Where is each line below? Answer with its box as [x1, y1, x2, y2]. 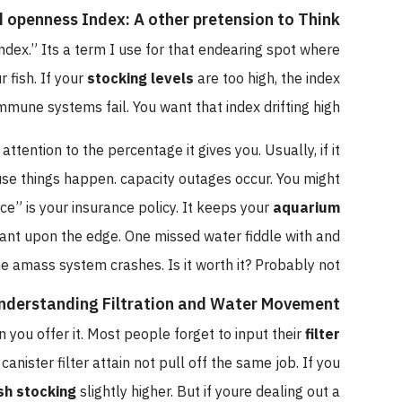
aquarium [298, 197, 365, 219]
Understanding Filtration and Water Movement [12, 291, 365, 316]
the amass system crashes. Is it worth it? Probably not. [13, 254, 365, 276]
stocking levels [112, 67, 219, 90]
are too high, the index [219, 67, 365, 90]
